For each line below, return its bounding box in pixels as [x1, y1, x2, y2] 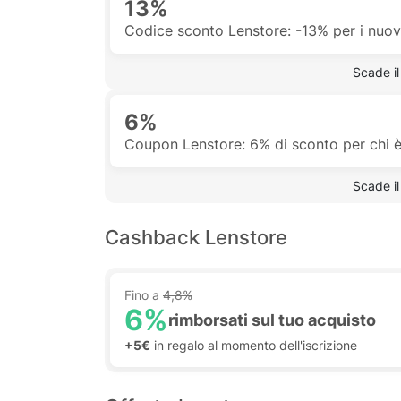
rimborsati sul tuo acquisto [168, 311, 376, 329]
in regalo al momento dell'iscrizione [150, 337, 357, 353]
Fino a [124, 287, 163, 303]
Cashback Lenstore [105, 226, 287, 249]
